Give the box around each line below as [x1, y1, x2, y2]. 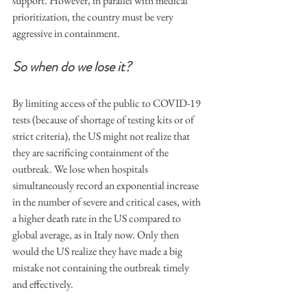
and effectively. [12, 277, 73, 291]
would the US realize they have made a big [12, 244, 184, 258]
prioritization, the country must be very [12, 10, 175, 24]
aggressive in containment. [12, 26, 120, 40]
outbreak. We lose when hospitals [12, 162, 150, 176]
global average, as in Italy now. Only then [12, 228, 181, 242]
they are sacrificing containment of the [12, 145, 171, 160]
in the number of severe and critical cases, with [12, 195, 203, 209]
